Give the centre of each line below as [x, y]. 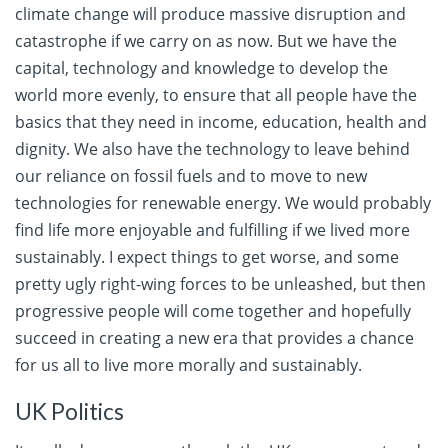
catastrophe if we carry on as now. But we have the [206, 41]
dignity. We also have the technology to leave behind [212, 149]
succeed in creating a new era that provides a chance [214, 338]
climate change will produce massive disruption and [210, 14]
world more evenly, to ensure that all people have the [216, 95]
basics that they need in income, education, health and [221, 122]
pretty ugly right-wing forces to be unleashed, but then [220, 284]
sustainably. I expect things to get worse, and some [207, 257]
